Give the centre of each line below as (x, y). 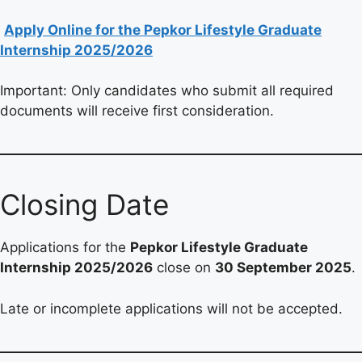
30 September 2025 (283, 268)
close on (184, 268)
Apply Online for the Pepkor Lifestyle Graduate (163, 29)
